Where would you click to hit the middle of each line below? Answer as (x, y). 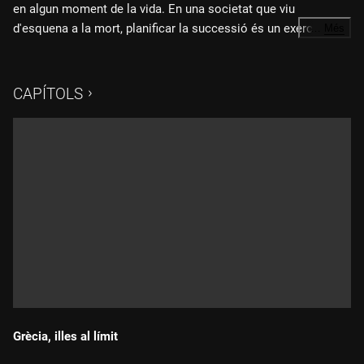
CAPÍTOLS (48, 94)
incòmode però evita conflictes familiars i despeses (154, 48)
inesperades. (48, 67)
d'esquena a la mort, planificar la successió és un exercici (169, 28)
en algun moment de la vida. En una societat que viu (154, 9)
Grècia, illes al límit (65, 336)
